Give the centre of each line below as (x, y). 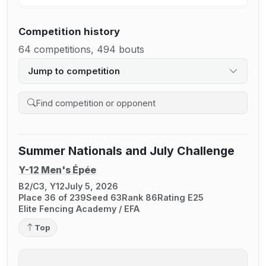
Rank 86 (140, 197)
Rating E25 (181, 197)
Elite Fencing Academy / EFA (79, 208)
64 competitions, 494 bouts (82, 50)
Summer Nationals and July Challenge (127, 151)
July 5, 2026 (92, 186)
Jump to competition (74, 71)
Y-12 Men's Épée (58, 170)
